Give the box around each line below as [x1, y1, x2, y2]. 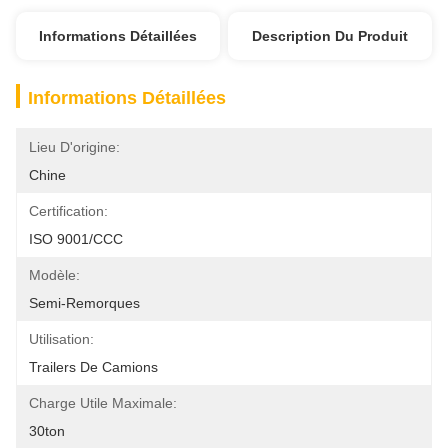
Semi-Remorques [29, 295, 140, 311]
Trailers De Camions [29, 359, 158, 375]
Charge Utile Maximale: [29, 395, 177, 411]
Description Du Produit [252, 28, 409, 44]
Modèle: [29, 267, 80, 283]
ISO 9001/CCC [29, 231, 123, 247]
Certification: [29, 203, 108, 219]
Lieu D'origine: [29, 139, 120, 155]
